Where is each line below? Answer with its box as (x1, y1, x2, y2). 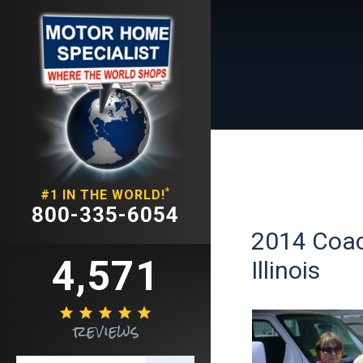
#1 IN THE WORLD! (41, 186, 165, 203)
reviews (72, 313, 139, 348)
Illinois (251, 256, 320, 284)
